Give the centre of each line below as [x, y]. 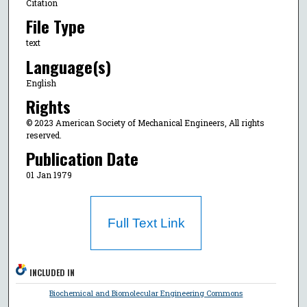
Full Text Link [146, 223]
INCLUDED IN [52, 272]
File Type [55, 26]
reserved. [44, 135]
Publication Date [82, 159]
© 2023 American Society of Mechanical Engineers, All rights [145, 122]
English [41, 83]
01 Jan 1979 [49, 175]
